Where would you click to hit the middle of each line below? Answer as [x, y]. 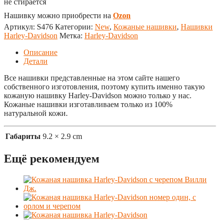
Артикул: [20, 27]
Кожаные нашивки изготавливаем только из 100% [88, 104]
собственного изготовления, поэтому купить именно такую [104, 86]
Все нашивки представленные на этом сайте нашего [92, 78]
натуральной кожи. [36, 113]
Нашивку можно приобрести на [58, 15]
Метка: [72, 35]
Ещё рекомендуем [52, 158]
